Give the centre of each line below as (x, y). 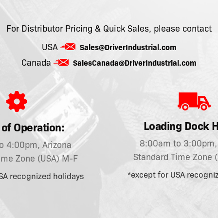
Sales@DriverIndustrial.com (128, 48)
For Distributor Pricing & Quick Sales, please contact (109, 29)
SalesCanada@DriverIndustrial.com (135, 63)
